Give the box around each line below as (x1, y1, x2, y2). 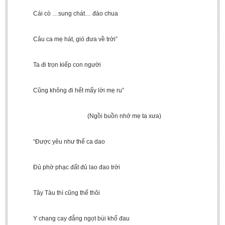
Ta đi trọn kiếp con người (15, 61, 101, 68)
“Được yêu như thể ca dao (15, 138, 105, 145)
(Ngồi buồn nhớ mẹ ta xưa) (15, 113, 161, 120)
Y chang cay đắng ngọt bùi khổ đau (15, 215, 130, 222)
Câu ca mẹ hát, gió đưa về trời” (15, 36, 118, 43)
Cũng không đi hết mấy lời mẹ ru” (15, 87, 124, 94)
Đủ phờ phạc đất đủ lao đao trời (15, 164, 120, 171)
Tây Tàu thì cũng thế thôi (15, 189, 100, 196)
